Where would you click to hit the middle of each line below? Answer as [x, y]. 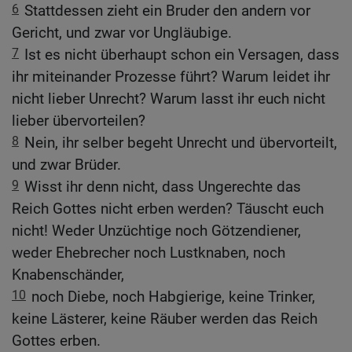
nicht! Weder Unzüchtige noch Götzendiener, [156, 231]
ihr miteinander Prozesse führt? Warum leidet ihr [171, 77]
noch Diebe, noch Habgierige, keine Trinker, [173, 297]
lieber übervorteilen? [79, 121]
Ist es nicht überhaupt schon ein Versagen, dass [182, 55]
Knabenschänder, [68, 275]
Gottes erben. [56, 341]
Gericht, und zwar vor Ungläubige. [122, 33]
